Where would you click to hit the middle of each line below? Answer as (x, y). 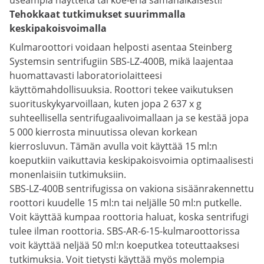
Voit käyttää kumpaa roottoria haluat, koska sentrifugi (129, 217)
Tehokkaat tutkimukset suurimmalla (98, 14)
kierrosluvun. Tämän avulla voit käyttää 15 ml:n (113, 146)
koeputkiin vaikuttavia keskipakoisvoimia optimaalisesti (131, 160)
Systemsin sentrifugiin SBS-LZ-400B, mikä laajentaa (121, 61)
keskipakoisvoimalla (58, 28)
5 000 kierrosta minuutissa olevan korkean (103, 132)
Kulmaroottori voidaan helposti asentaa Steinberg (121, 47)
